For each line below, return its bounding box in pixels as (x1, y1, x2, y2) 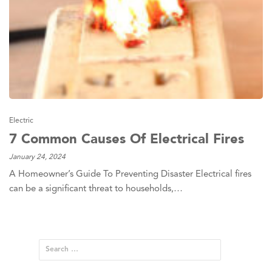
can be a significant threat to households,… (9, 185, 183, 194)
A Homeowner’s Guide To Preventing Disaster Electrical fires (9, 170, 251, 180)
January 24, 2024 (9, 154, 66, 161)
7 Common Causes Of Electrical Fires (9, 131, 244, 147)
